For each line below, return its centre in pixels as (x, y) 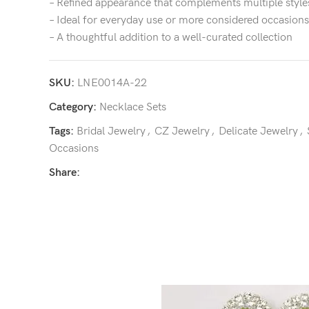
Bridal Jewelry (111, 131)
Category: (73, 107)
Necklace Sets (133, 107)
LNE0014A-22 (112, 83)
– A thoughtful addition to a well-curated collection (171, 38)
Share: (64, 173)
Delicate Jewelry (258, 131)
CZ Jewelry (182, 131)
